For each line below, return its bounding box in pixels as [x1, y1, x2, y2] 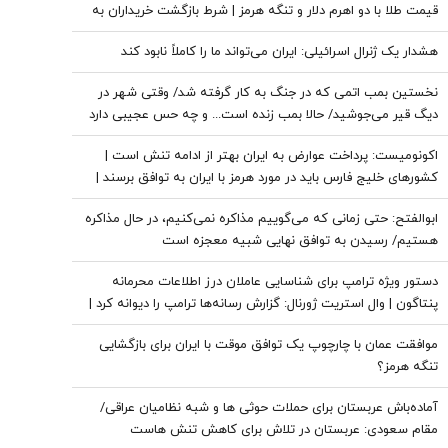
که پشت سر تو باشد [326, 128, 438, 146]
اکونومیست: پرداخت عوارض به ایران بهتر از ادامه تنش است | [105, 147, 438, 165]
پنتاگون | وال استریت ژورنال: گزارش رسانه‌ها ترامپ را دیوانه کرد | [89, 295, 438, 313]
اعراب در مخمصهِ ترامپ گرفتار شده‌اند [233, 191, 438, 209]
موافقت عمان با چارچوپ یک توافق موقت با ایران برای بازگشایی [99, 336, 438, 354]
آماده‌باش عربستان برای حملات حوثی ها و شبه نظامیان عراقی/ [100, 399, 438, 417]
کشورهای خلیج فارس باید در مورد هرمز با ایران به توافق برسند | [96, 169, 438, 187]
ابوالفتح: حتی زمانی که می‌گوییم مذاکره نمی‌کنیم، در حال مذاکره [85, 210, 438, 228]
